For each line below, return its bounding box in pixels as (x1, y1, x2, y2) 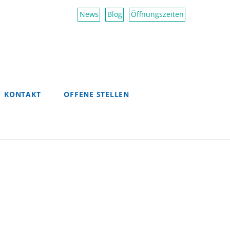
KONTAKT (4, 89, 41, 99)
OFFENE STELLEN (64, 89, 129, 99)
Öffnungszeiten (130, 9, 184, 19)
